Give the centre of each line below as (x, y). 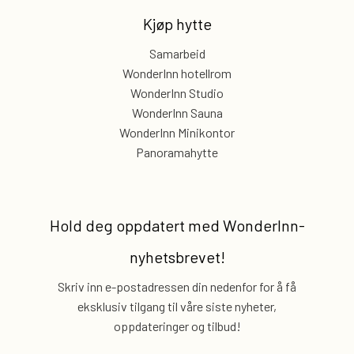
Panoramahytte (177, 152)
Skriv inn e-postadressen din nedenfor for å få (177, 286)
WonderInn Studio (177, 93)
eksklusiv (102, 306)
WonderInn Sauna (177, 113)
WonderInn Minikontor (177, 132)
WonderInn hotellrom (177, 73)
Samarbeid (177, 53)
